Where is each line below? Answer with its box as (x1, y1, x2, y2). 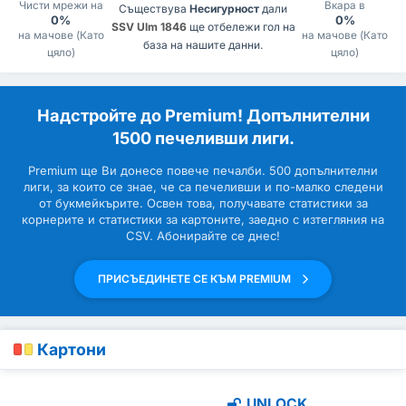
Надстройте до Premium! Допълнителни (36, 105, 370, 126)
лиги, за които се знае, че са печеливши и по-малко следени (23, 179, 383, 195)
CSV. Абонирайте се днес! (126, 228, 280, 244)
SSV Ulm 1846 (111, 19, 187, 34)
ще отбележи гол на (186, 19, 295, 34)
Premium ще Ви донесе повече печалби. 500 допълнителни (28, 163, 378, 179)
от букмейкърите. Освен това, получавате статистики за (38, 196, 368, 211)
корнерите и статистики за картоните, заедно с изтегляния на (22, 212, 384, 227)
